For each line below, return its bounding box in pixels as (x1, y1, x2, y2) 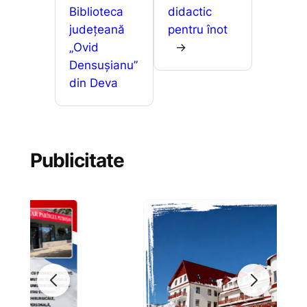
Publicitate (29, 148, 124, 172)
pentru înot (168, 22, 228, 36)
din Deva (69, 75, 118, 90)
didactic (168, 4, 212, 19)
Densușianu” (69, 58, 138, 72)
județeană (69, 22, 125, 36)
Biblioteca (69, 4, 123, 19)
